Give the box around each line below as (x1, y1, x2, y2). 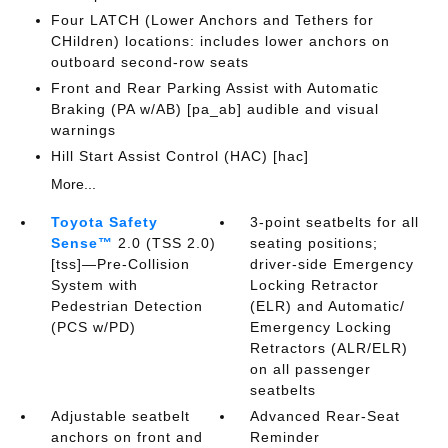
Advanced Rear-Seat (250, 408, 401, 424)
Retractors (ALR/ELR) (250, 340, 409, 356)
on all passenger (250, 361, 372, 377)
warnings (50, 122, 116, 138)
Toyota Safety (50, 214, 158, 230)
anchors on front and (50, 429, 203, 445)
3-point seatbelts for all (250, 214, 420, 230)
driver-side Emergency (250, 256, 415, 272)
